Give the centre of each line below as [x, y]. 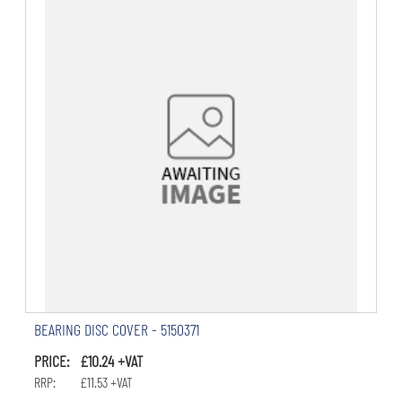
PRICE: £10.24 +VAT [88, 361]
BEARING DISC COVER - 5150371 [116, 330]
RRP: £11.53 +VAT [83, 382]
